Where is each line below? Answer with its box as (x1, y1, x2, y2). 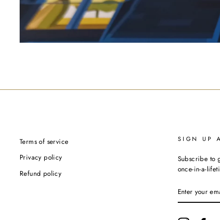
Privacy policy (20, 152, 62, 163)
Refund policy (20, 168, 62, 178)
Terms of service (20, 137, 69, 147)
